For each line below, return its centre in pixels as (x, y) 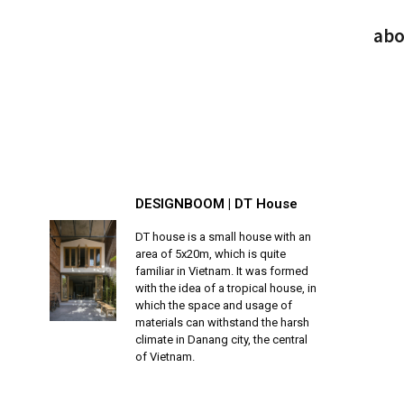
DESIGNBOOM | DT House (217, 204)
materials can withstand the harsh (223, 322)
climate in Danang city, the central (222, 340)
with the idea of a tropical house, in (226, 288)
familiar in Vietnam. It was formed (222, 271)
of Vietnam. (165, 357)
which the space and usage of (214, 305)
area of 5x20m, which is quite (211, 254)
